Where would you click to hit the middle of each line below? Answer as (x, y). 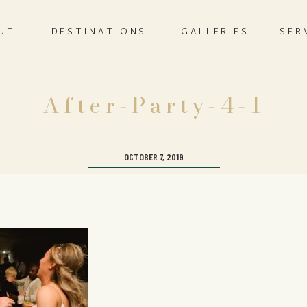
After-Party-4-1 (153, 105)
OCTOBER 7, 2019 (154, 157)
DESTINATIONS (99, 32)
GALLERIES (215, 32)
